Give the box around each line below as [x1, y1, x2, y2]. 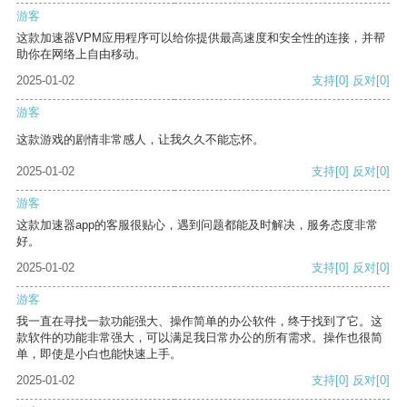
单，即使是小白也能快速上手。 [16, 347, 182, 362]
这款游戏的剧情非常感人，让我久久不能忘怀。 [16, 133, 264, 147]
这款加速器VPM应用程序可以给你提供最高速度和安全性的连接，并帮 [16, 31, 385, 45]
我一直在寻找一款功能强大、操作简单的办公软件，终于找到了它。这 [16, 314, 382, 329]
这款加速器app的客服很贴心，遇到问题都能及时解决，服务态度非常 [16, 218, 378, 233]
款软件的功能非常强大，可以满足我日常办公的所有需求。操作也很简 [16, 331, 382, 345]
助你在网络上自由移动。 [16, 47, 146, 62]
